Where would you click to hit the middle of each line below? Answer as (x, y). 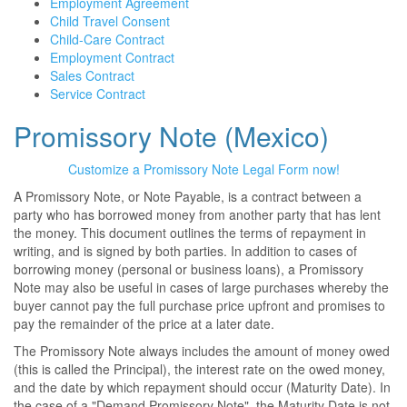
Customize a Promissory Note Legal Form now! (203, 169)
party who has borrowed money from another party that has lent (197, 214)
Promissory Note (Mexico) (171, 136)
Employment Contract (112, 57)
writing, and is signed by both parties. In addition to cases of (185, 251)
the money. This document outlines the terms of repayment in (190, 233)
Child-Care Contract (107, 39)
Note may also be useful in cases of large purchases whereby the (201, 287)
